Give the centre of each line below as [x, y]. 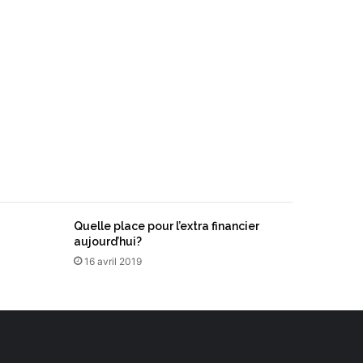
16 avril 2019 [113, 261]
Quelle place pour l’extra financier [167, 226]
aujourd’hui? [108, 241]
